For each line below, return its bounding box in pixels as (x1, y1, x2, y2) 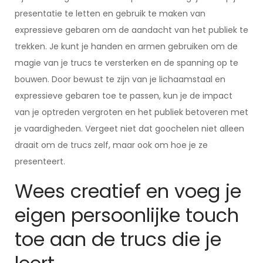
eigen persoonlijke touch (15, 202, 239, 228)
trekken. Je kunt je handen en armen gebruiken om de (15, 41, 238, 52)
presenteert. (15, 156, 65, 167)
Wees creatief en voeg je (15, 178, 241, 204)
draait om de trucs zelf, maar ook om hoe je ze (15, 139, 208, 151)
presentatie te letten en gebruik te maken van (15, 8, 205, 19)
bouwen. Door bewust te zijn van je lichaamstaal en (15, 73, 225, 85)
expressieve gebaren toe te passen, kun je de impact (15, 90, 232, 102)
